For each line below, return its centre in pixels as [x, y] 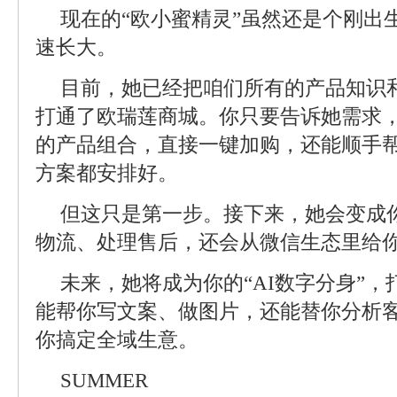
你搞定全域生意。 [117, 340]
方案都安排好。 [107, 173]
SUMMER [104, 381]
